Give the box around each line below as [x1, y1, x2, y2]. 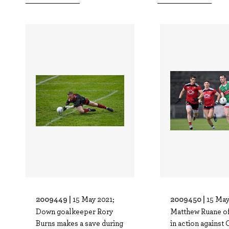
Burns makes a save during [36, 218, 123, 228]
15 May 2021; [73, 194, 114, 204]
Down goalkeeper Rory [36, 206, 113, 216]
